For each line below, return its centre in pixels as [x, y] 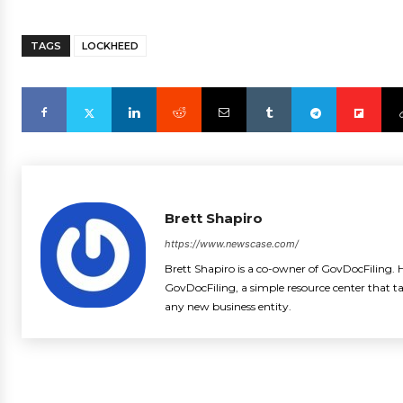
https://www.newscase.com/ [232, 244]
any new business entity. [228, 306]
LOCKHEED [110, 46]
